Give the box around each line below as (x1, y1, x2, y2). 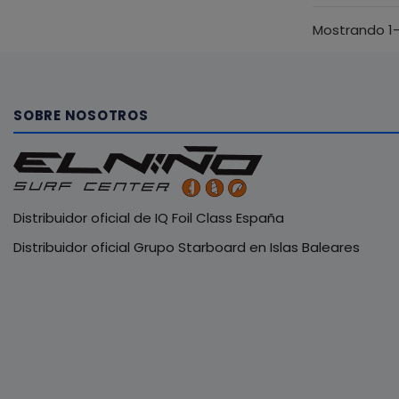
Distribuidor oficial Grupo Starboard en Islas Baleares (13, 238, 360, 257)
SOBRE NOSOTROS (13, 106, 149, 126)
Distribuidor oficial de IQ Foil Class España (13, 208, 284, 228)
